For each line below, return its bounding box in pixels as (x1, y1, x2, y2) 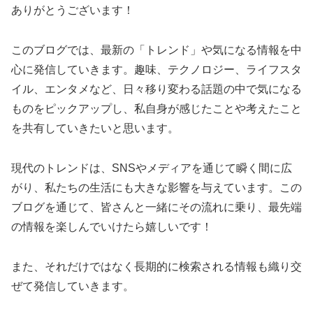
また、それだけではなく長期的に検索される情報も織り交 (11, 260, 302, 272)
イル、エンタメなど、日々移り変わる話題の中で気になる (11, 83, 302, 96)
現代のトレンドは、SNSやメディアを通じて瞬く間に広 (11, 161, 292, 174)
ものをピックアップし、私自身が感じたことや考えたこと (11, 103, 302, 115)
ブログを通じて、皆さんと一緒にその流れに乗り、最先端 (11, 201, 302, 213)
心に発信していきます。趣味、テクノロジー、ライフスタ (11, 64, 302, 76)
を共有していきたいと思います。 (11, 122, 179, 135)
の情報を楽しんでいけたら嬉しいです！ (11, 220, 212, 233)
